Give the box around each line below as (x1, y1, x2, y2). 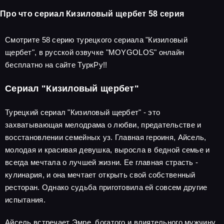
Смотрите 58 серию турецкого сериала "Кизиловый (5, 35, 187, 44)
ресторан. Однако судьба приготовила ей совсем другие (5, 183, 207, 191)
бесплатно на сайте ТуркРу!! (5, 60, 107, 69)
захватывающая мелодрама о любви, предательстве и (5, 120, 201, 129)
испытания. (5, 195, 45, 204)
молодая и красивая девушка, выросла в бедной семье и (5, 145, 210, 154)
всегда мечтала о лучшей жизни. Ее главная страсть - (5, 158, 198, 166)
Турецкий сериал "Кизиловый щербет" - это (5, 108, 160, 116)
